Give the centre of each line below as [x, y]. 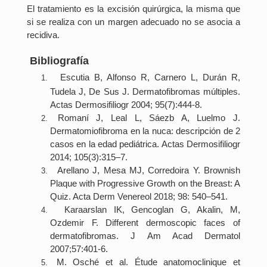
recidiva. [43, 35]
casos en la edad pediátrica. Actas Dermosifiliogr [145, 144]
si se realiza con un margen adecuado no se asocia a [133, 21]
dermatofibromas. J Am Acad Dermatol [145, 236]
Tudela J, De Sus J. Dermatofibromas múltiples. [145, 92]
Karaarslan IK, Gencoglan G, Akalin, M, [149, 210]
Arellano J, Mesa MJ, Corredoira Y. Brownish [147, 170]
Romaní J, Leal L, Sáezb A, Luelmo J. [149, 118]
